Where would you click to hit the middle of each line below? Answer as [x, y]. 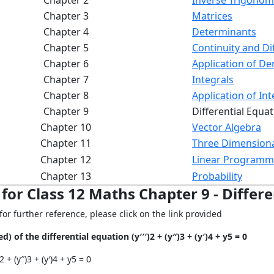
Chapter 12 [66, 160]
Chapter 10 [66, 127]
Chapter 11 [66, 143]
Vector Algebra [227, 127]
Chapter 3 [66, 16]
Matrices [212, 16]
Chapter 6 [66, 64]
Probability [217, 176]
